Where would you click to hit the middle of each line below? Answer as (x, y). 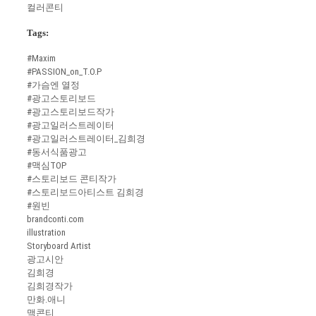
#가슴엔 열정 (53, 85)
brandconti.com (55, 219)
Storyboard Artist (59, 246)
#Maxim (41, 59)
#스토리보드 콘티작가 (72, 179)
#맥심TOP (47, 166)
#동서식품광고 (57, 152)
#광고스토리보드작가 (71, 112)
